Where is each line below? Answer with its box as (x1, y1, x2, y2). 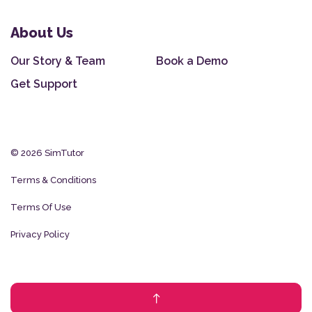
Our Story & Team (10, 54, 106, 68)
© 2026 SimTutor (10, 148, 84, 159)
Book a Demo (156, 54, 228, 68)
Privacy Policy (10, 229, 70, 240)
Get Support (10, 77, 78, 91)
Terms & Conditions (10, 175, 96, 186)
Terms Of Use (10, 202, 72, 213)
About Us (10, 24, 73, 42)
